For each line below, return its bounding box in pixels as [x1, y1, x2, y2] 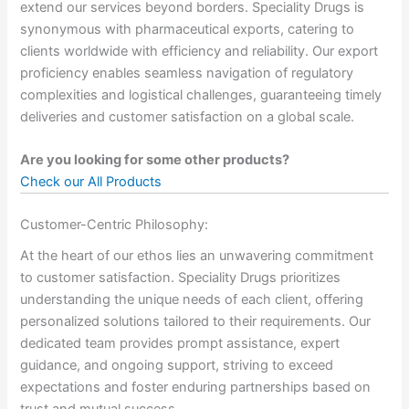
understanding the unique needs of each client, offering [20, 291, 364, 309]
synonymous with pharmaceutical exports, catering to [20, 20, 355, 37]
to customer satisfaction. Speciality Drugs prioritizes [20, 269, 341, 287]
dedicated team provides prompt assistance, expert [20, 335, 341, 352]
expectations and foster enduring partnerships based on [20, 379, 372, 396]
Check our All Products [20, 173, 163, 191]
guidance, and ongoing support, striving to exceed [20, 357, 334, 374]
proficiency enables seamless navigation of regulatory [20, 64, 354, 81]
